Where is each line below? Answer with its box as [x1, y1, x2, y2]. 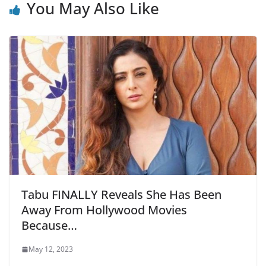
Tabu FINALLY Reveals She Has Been [21, 186, 221, 202]
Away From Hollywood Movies [21, 202, 187, 218]
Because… [21, 217, 77, 233]
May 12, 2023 [28, 244, 73, 254]
